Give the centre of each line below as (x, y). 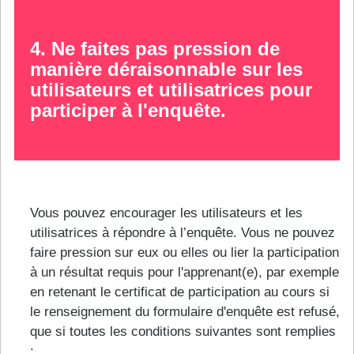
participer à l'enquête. (128, 110)
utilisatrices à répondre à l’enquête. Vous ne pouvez (183, 232)
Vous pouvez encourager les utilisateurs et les (166, 213)
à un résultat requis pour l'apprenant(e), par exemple (185, 272)
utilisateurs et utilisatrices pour (171, 89)
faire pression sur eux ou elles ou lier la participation (185, 252)
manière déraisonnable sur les (166, 69)
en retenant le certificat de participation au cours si (180, 292)
